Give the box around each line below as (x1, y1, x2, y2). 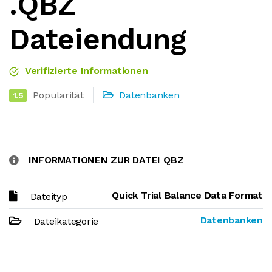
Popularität (33, 89, 84, 101)
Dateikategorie (33, 216, 99, 227)
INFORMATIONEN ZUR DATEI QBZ (28, 154, 184, 166)
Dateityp (30, 191, 67, 202)
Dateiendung (9, 22, 186, 56)
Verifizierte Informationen (22, 65, 148, 76)
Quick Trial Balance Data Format (112, 189, 263, 201)
